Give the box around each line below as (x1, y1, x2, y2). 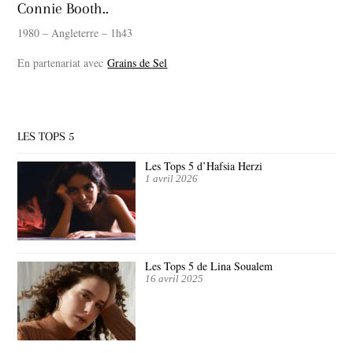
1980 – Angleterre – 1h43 (17, 25, 133, 41)
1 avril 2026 (145, 173, 199, 185)
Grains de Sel (107, 55, 168, 71)
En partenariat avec (17, 55, 108, 71)
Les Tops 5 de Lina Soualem (145, 258, 273, 274)
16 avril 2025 (145, 273, 204, 285)
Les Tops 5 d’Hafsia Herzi (145, 158, 263, 174)
